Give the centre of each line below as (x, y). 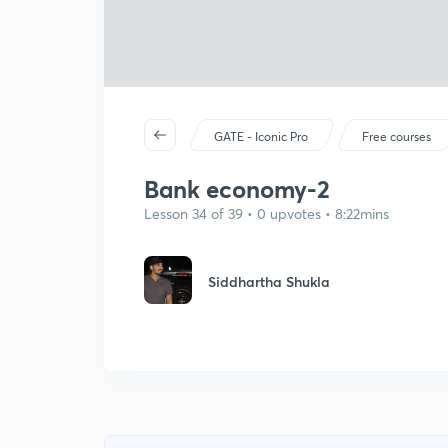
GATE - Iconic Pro (261, 136)
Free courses (397, 136)
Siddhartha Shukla (269, 281)
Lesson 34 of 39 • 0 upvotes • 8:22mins (266, 213)
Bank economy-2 (237, 189)
